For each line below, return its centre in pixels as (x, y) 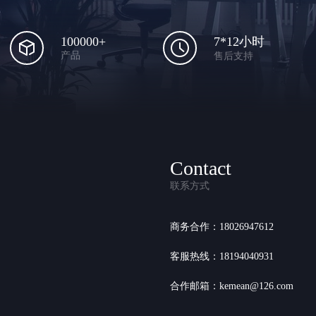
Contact (201, 168)
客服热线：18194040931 (222, 256)
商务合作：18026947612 (222, 227)
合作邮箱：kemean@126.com (232, 286)
